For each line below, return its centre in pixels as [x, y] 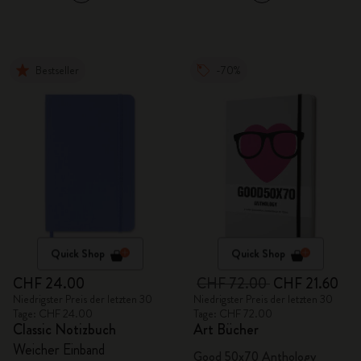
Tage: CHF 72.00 [233, 313]
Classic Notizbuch [64, 330]
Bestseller [57, 70]
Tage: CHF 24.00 [53, 313]
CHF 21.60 [306, 284]
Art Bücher [226, 330]
